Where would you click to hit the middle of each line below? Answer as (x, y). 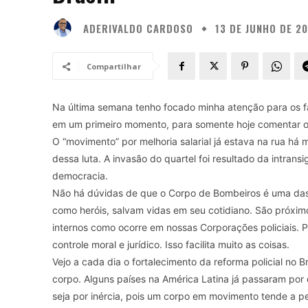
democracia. (80, 176)
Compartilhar (114, 66)
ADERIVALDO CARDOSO (138, 28)
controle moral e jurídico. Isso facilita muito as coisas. (171, 244)
